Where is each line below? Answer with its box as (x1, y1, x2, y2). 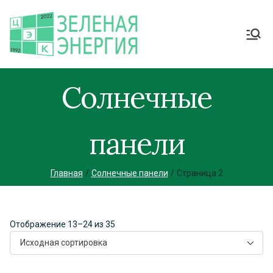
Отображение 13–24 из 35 (10, 219, 115, 229)
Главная (50, 168, 83, 178)
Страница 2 (176, 168, 223, 178)
